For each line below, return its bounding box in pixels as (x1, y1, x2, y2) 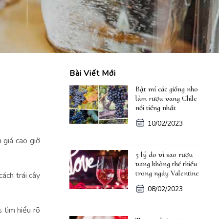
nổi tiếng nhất (135, 102, 178, 112)
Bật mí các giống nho (135, 84, 198, 94)
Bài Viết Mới (69, 67, 116, 79)
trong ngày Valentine (135, 168, 199, 178)
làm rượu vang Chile (135, 93, 197, 103)
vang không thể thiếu (135, 159, 197, 169)
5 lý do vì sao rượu (135, 150, 193, 160)
